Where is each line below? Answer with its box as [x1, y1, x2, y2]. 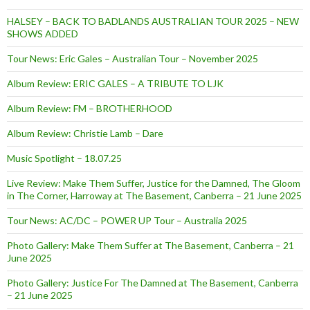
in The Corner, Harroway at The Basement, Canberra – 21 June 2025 [7, 189, 302, 201]
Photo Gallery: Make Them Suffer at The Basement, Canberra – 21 [7, 239, 294, 251]
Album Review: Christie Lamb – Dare [7, 127, 163, 139]
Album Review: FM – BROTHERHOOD [7, 102, 172, 114]
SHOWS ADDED [7, 27, 78, 39]
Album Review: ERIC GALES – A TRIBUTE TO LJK [7, 77, 224, 89]
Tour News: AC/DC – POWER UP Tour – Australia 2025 [7, 214, 247, 226]
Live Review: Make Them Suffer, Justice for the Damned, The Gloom [7, 176, 300, 189]
